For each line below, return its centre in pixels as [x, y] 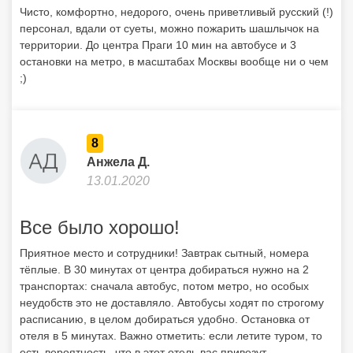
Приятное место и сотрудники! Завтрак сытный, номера [164, 253]
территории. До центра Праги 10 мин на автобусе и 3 [158, 45]
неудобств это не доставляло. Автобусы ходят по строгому [172, 303]
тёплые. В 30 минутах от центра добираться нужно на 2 [164, 269]
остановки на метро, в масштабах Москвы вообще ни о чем [174, 61]
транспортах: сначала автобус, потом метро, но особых [164, 286]
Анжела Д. [118, 162]
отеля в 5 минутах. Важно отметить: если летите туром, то [171, 336]
